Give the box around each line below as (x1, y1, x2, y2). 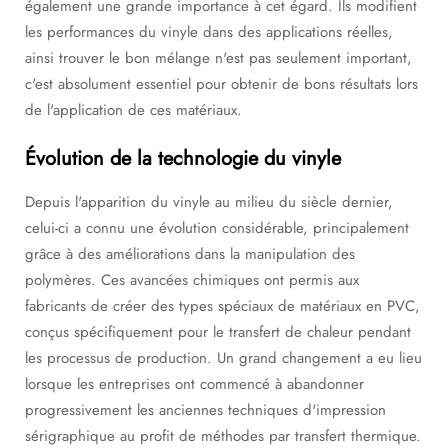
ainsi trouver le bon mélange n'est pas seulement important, (25, 47, 412, 69)
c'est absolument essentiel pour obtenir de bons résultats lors (25, 73, 418, 95)
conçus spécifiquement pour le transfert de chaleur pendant (25, 321, 411, 343)
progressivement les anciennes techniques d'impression (25, 399, 386, 421)
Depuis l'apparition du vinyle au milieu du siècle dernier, (25, 191, 393, 213)
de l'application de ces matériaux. (25, 99, 242, 121)
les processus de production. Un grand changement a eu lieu (25, 347, 422, 369)
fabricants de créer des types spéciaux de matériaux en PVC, (25, 295, 420, 317)
